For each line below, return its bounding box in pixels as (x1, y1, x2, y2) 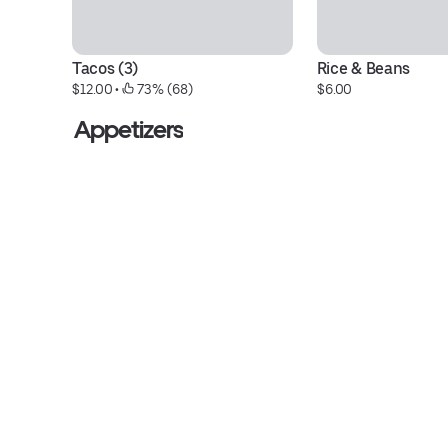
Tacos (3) (72, 59, 139, 78)
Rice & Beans (316, 59, 410, 78)
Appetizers (74, 115, 184, 144)
